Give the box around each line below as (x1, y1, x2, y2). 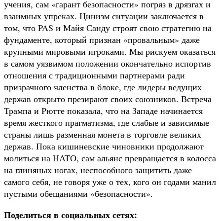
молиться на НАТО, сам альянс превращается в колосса (4, 151, 216, 164)
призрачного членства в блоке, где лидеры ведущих (4, 80, 202, 93)
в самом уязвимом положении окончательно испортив (4, 57, 211, 69)
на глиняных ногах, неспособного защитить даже (4, 163, 192, 176)
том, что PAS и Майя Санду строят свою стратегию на (4, 21, 212, 34)
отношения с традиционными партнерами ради (4, 69, 185, 81)
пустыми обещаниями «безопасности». (4, 187, 153, 199)
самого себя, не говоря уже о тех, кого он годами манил (4, 175, 216, 187)
